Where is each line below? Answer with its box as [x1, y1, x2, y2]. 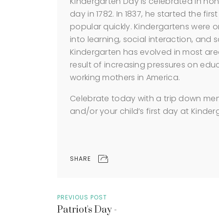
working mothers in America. [70, 72, 180, 83]
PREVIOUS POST [57, 193, 107, 201]
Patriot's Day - [57, 203, 117, 216]
